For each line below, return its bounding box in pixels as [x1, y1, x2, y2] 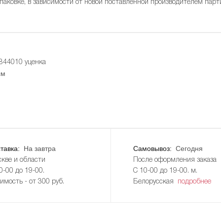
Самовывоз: [133, 144, 174, 152]
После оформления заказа [133, 156, 217, 163]
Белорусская [133, 178, 178, 185]
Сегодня [175, 144, 203, 152]
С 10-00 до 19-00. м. [133, 167, 197, 174]
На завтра [23, 144, 56, 152]
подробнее [177, 178, 211, 185]
